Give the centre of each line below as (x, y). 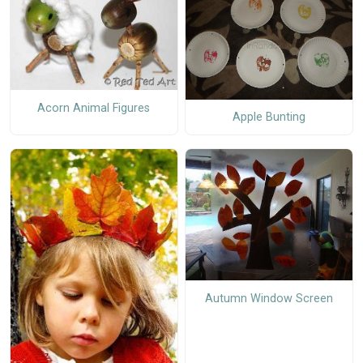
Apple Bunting (269, 117)
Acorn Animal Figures (94, 108)
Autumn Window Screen (269, 298)
